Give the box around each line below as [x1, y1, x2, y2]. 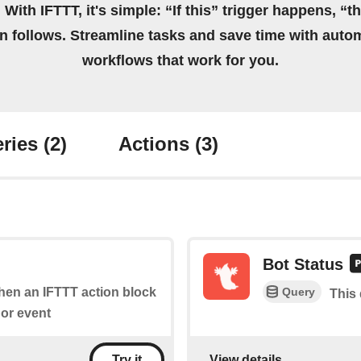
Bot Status [263, 255, 343, 274]
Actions [118, 133, 195, 156]
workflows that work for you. [82, 52, 279, 69]
